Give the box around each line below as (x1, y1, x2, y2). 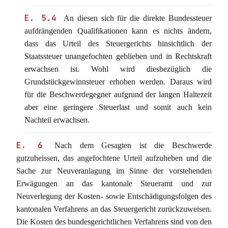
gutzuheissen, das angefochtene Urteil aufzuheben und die (16, 154, 212, 162)
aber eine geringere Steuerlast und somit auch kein (24, 103, 212, 111)
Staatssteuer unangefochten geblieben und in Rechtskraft (24, 52, 212, 61)
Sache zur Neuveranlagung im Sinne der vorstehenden (16, 166, 212, 175)
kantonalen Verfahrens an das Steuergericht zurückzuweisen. (16, 205, 212, 213)
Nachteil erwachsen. (24, 116, 90, 124)
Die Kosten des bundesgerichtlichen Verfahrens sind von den (16, 217, 212, 226)
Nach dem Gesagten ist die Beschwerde (46, 141, 212, 150)
